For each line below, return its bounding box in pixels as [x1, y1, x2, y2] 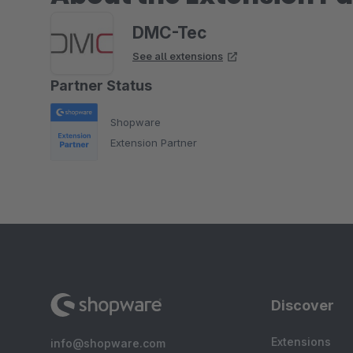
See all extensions [132, 50, 223, 62]
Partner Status [50, 77, 152, 94]
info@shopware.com [50, 336, 165, 350]
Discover [271, 297, 334, 314]
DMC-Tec [132, 23, 206, 43]
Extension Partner [110, 136, 197, 149]
